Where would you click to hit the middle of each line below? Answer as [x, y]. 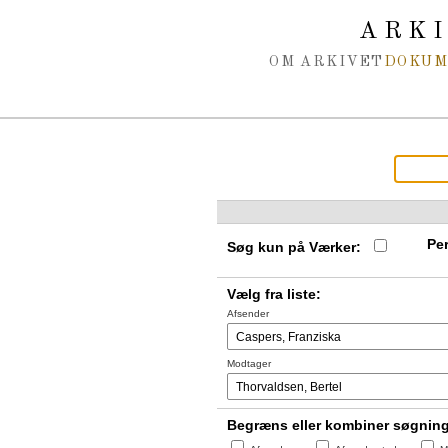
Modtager [249, 363]
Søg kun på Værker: [294, 246]
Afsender [248, 313]
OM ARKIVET [326, 62]
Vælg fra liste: [274, 293]
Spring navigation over [93, 18]
